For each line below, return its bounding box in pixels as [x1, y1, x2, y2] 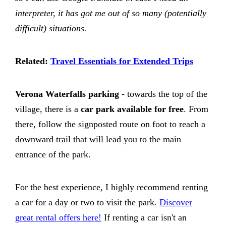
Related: [15, 56, 50, 67]
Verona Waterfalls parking [15, 89, 119, 99]
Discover [159, 197, 192, 208]
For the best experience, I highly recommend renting [15, 182, 208, 193]
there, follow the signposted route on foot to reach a [15, 119, 205, 130]
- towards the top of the [119, 89, 207, 99]
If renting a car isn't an [101, 212, 187, 223]
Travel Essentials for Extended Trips [50, 56, 193, 67]
